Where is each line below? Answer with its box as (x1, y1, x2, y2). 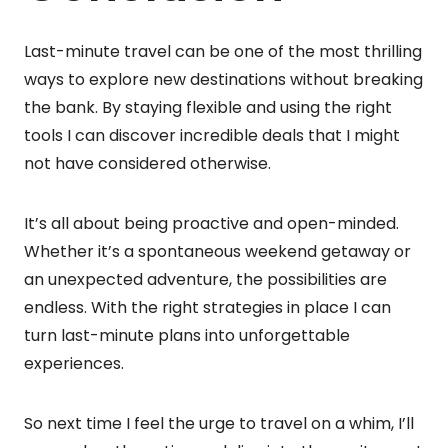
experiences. (24, 351, 124, 375)
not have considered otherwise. (24, 151, 271, 175)
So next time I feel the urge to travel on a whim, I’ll (24, 411, 414, 435)
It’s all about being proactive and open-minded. (24, 211, 399, 235)
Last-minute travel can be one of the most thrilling (24, 39, 422, 63)
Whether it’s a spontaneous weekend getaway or (24, 239, 411, 263)
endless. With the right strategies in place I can (24, 295, 391, 319)
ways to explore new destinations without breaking (24, 67, 423, 91)
